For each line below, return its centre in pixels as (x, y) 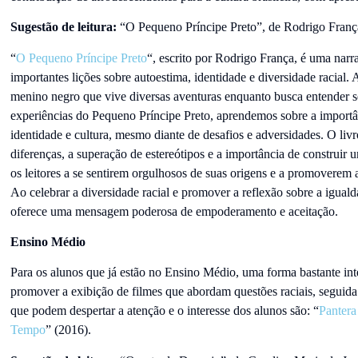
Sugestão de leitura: (65, 27)
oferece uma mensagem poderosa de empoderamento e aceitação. (174, 211)
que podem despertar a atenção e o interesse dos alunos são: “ (164, 311)
